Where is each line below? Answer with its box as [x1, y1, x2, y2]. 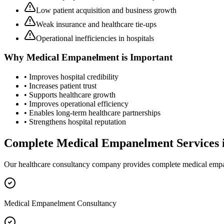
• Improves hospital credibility [24, 72, 118, 81]
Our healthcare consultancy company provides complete [4, 159, 182, 168]
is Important [119, 52, 172, 63]
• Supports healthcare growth [24, 90, 115, 99]
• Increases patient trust [24, 81, 96, 90]
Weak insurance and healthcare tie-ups [36, 19, 156, 28]
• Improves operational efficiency [24, 99, 128, 108]
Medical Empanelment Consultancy [4, 198, 116, 207]
